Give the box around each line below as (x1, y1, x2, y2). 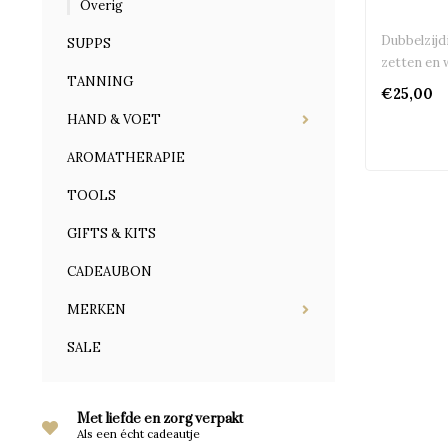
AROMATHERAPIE (67, 149, 185, 166)
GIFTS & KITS (67, 225, 156, 242)
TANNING (67, 73, 133, 90)
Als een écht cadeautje (77, 426, 200, 441)
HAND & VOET (67, 111, 161, 128)
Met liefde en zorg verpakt (77, 410, 243, 428)
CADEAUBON (67, 263, 152, 280)
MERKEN (67, 301, 126, 318)
